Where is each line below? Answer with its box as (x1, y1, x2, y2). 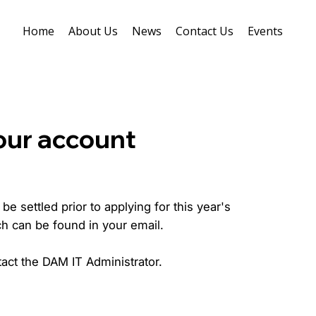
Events (247, 23, 283, 39)
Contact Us (175, 23, 233, 39)
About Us (68, 23, 118, 39)
